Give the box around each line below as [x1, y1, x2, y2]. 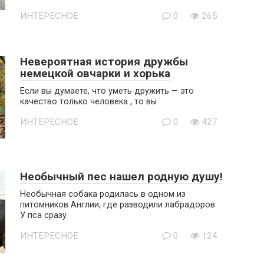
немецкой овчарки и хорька [20, 67, 170, 80]
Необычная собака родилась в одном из [20, 189, 186, 199]
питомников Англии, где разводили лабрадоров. [20, 200, 217, 210]
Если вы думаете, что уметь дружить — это [20, 86, 194, 96]
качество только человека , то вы [20, 97, 157, 107]
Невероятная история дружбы [20, 55, 188, 68]
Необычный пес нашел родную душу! [20, 170, 223, 183]
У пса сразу [20, 210, 67, 220]
